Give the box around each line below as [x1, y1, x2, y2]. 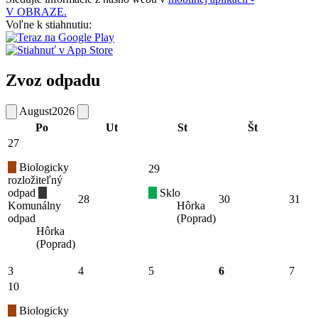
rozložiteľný [8, 173, 62, 186]
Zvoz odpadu [6, 71, 100, 90]
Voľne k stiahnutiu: [6, 18, 92, 31]
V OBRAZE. [6, 6, 67, 18]
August [19, 104, 52, 117]
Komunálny [8, 199, 61, 212]
